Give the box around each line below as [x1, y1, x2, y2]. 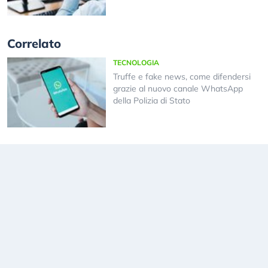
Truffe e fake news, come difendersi [112, 71, 251, 83]
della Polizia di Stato [112, 95, 190, 106]
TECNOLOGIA [112, 58, 159, 68]
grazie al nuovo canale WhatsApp [112, 83, 243, 95]
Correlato [7, 36, 61, 51]
